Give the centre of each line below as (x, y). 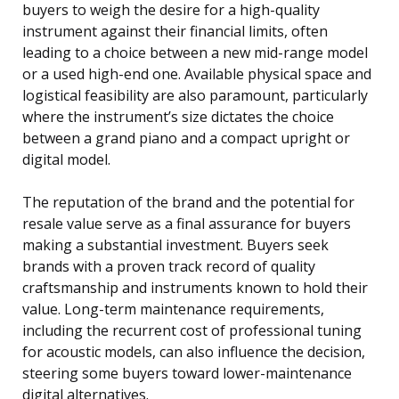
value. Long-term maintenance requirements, (173, 309)
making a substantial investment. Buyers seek (175, 245)
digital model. (66, 160)
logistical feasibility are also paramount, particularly (195, 96)
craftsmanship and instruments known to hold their (195, 288)
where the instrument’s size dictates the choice (178, 117)
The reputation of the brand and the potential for (188, 203)
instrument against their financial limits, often (175, 32)
